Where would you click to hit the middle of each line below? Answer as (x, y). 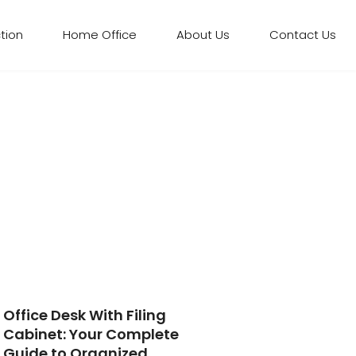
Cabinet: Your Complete (91, 335)
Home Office (99, 34)
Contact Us (302, 34)
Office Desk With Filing (85, 315)
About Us (203, 34)
